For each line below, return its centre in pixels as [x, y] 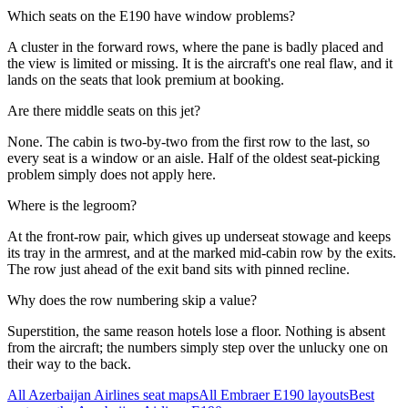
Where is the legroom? [72, 205]
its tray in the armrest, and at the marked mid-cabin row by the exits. [202, 252]
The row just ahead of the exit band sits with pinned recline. [178, 269]
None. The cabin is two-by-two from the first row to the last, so [189, 141]
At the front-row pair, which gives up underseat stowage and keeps [199, 236]
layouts [326, 394]
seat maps [169, 394]
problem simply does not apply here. [112, 174]
